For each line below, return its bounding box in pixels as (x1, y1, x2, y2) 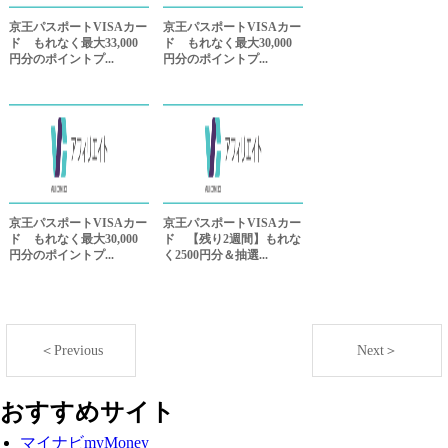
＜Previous (39, 343, 103, 359)
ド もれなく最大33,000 (9, 36, 139, 51)
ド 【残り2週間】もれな (163, 232, 302, 247)
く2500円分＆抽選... (163, 248, 269, 263)
